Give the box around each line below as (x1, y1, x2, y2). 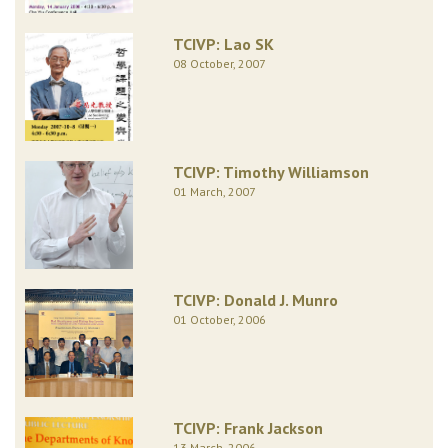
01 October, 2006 (172, 311, 266, 327)
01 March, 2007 (172, 183, 256, 199)
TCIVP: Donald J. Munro (172, 289, 338, 310)
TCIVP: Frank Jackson (172, 417, 323, 438)
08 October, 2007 (172, 55, 266, 71)
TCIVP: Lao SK (172, 33, 274, 54)
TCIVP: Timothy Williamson (172, 161, 369, 182)
